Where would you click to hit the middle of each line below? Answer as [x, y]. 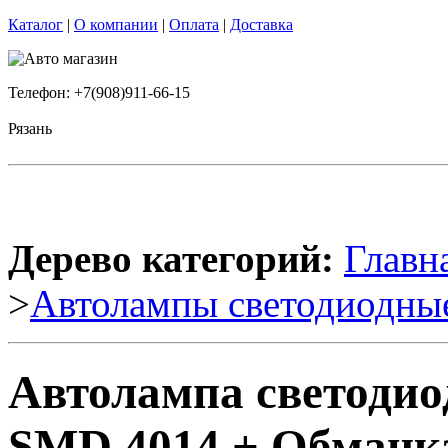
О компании [116, 24]
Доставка [261, 24]
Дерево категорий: [171, 258]
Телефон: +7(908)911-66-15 [99, 92]
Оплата [194, 24]
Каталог [35, 24]
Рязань [30, 128]
